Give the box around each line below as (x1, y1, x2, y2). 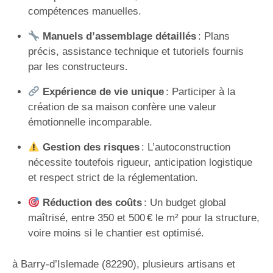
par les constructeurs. (27, 61, 128, 73)
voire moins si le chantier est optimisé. (27, 227, 204, 239)
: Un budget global (141, 197, 226, 208)
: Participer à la (163, 86, 235, 97)
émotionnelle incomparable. (27, 116, 152, 128)
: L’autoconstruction (139, 141, 230, 153)
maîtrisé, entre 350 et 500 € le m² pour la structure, (27, 212, 260, 224)
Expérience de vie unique (42, 86, 164, 97)
